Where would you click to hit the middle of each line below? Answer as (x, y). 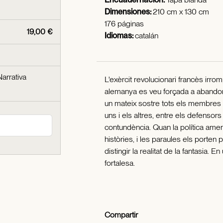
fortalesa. (120, 163)
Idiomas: (120, 36)
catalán (147, 36)
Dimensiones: (129, 12)
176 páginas (124, 24)
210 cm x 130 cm (181, 12)
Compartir (121, 215)
